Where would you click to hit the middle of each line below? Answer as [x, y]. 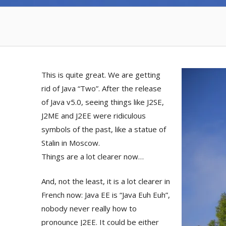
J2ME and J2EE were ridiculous [94, 115]
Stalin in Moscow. [71, 143]
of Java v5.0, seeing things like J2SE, [103, 102]
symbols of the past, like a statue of [104, 129]
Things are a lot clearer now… [93, 156]
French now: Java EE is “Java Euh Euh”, [106, 195]
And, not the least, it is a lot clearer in [106, 181]
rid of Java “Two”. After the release [101, 88]
